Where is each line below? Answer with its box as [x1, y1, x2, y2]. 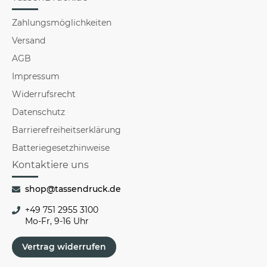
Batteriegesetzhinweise [12, 142, 110, 153]
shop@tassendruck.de [25, 183, 121, 194]
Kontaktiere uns [12, 159, 89, 170]
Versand [12, 35, 45, 46]
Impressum [12, 70, 60, 82]
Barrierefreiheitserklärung [12, 124, 121, 135]
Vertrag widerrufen [22, 241, 106, 252]
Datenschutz [12, 106, 65, 117]
